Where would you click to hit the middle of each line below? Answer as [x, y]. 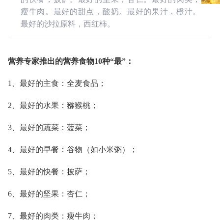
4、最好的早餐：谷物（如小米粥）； [73, 150]
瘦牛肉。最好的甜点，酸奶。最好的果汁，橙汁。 [110, 12]
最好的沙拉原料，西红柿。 [68, 24]
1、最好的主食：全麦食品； [57, 83]
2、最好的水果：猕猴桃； [53, 105]
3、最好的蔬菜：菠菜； [49, 127]
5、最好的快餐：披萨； [49, 172]
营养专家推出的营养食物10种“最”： [71, 61]
